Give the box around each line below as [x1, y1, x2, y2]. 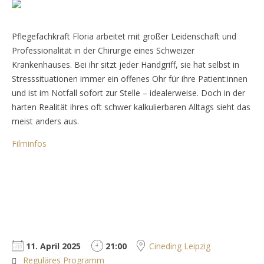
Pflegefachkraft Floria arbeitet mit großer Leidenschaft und [12, 31, 236, 42]
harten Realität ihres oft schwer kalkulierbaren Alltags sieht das [12, 101, 250, 113]
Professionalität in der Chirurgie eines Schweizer [12, 45, 194, 57]
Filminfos [12, 138, 47, 150]
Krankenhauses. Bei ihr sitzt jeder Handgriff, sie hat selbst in [12, 59, 239, 71]
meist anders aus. [12, 115, 79, 127]
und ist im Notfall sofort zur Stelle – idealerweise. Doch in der [12, 87, 245, 99]
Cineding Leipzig [149, 240, 210, 252]
